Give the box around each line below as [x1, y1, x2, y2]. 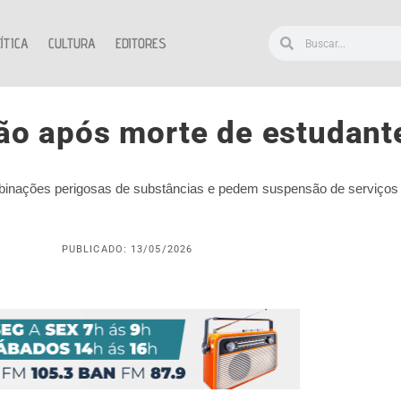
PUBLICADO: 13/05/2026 [61, 243, 193, 256]
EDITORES [115, 34, 166, 52]
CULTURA [48, 34, 96, 52]
